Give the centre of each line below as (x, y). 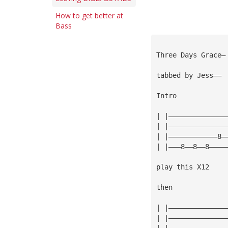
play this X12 (182, 167)
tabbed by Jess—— (189, 75)
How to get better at (89, 16)
